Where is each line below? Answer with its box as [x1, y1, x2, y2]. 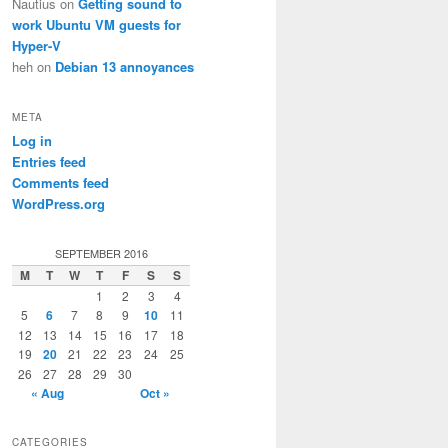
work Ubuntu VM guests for [12, 15, 181, 35]
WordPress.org [12, 193, 105, 213]
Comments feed [12, 172, 109, 192]
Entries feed [12, 151, 86, 171]
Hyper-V [12, 36, 61, 56]
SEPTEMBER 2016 [54, 244, 148, 261]
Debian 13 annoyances [55, 57, 194, 77]
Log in [12, 130, 52, 150]
